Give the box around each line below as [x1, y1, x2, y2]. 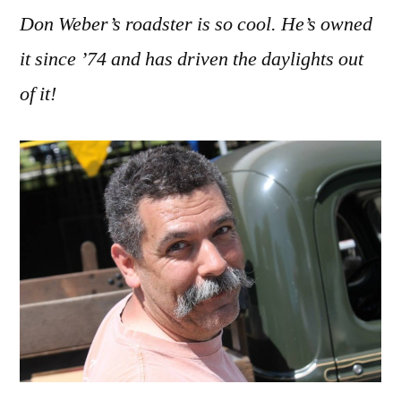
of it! [20, 81, 56, 107]
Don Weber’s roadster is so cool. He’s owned [20, 12, 372, 38]
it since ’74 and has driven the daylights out [20, 47, 363, 73]
